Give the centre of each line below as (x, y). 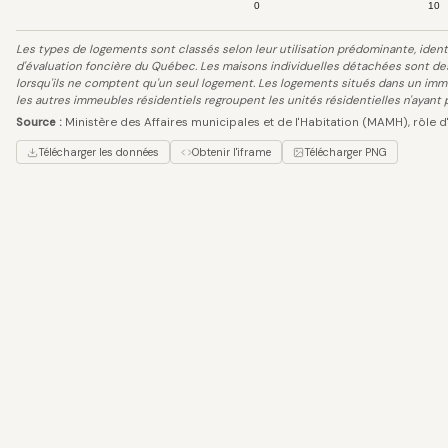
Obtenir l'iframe (231, 152)
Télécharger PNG (345, 152)
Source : (39, 122)
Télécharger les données (98, 152)
